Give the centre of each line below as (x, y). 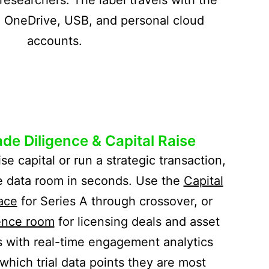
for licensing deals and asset (137, 221)
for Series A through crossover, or (115, 201)
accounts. (55, 41)
